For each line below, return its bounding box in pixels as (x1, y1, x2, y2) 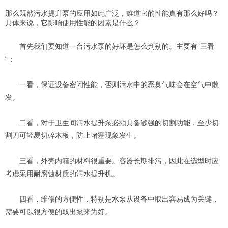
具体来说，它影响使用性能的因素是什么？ (5, 19, 140, 27)
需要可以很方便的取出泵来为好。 (5, 208, 112, 216)
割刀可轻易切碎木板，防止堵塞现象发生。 (5, 131, 140, 139)
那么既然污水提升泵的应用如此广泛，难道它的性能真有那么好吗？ (5, 9, 219, 17)
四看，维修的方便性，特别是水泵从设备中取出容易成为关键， (19, 195, 219, 203)
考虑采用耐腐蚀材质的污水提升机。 (5, 169, 119, 178)
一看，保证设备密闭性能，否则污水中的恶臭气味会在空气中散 (19, 80, 219, 89)
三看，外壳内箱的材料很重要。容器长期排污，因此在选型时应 (19, 157, 219, 165)
